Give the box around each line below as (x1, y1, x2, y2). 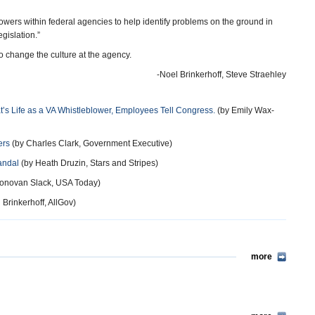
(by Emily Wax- (215, 105, 274, 115)
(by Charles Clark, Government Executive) (10, 139, 172, 148)
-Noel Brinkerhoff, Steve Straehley (157, 70, 286, 79)
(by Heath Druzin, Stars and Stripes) (19, 158, 158, 168)
